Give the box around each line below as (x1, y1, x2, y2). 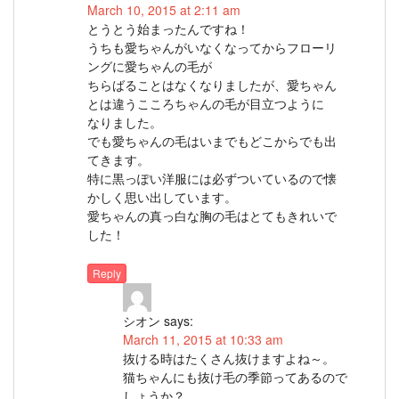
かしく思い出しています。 (87, 187, 237, 206)
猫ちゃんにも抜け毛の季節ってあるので (123, 368, 347, 387)
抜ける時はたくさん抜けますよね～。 (123, 349, 335, 368)
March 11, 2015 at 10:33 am (123, 330, 283, 349)
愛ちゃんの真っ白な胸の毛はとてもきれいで (87, 206, 337, 224)
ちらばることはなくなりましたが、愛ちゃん (87, 75, 337, 94)
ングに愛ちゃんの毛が (87, 56, 212, 75)
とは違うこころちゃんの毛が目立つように (87, 94, 324, 112)
